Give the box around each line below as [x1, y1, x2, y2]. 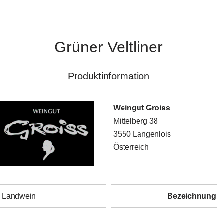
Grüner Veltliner [54, 38, 163, 56]
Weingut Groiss [113, 104, 170, 112]
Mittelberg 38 [113, 117, 158, 125]
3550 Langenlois [113, 130, 171, 138]
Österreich [113, 143, 149, 151]
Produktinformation [67, 71, 149, 81]
